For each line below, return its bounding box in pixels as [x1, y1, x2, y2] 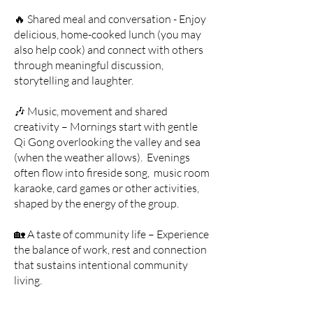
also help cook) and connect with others [14, 43, 203, 57]
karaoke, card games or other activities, [14, 181, 199, 195]
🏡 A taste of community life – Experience [14, 227, 209, 241]
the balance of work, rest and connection [14, 242, 207, 256]
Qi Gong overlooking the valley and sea [14, 135, 201, 149]
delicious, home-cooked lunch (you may [14, 27, 201, 41]
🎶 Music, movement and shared [14, 104, 168, 118]
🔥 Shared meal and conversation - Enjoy [14, 12, 206, 26]
